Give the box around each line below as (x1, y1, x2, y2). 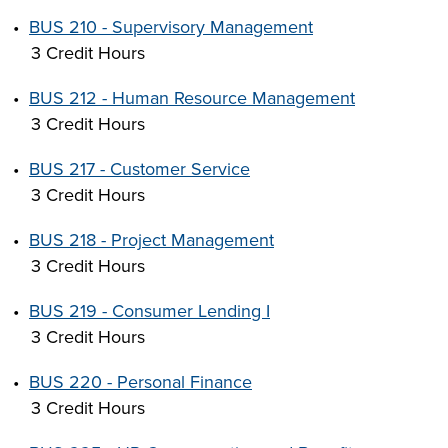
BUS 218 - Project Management (29, 229, 274, 251)
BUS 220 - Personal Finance (29, 371, 252, 393)
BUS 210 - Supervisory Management (29, 16, 313, 38)
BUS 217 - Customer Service (29, 158, 250, 180)
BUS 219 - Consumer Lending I (29, 300, 270, 322)
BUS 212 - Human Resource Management (29, 87, 355, 109)
